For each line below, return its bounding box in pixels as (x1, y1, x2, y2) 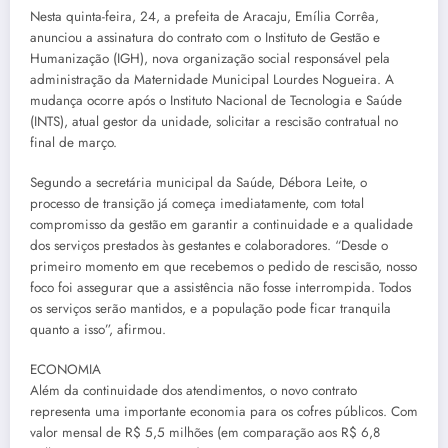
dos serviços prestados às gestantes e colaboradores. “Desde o (30, 235, 388, 255)
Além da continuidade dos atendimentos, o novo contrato (30, 380, 357, 400)
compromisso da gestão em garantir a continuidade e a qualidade (30, 214, 413, 234)
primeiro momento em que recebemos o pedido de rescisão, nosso (30, 256, 417, 276)
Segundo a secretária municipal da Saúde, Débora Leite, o (30, 172, 367, 192)
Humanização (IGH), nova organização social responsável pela (30, 48, 390, 68)
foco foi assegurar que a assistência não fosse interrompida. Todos (30, 277, 411, 297)
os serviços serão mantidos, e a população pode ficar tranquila (30, 298, 391, 318)
